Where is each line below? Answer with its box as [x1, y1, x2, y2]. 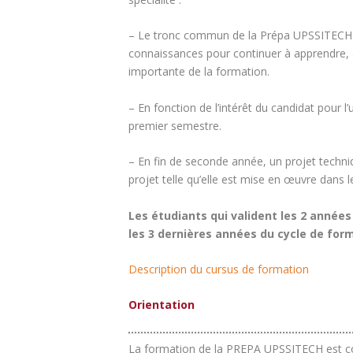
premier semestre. [128, 117, 221, 133]
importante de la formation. [128, 64, 269, 80]
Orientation [128, 297, 195, 313]
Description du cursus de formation [128, 262, 309, 277]
